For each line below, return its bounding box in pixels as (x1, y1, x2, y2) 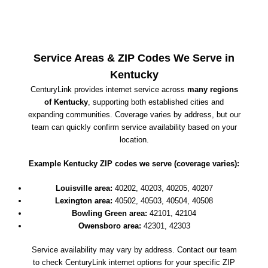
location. (119, 135, 149, 144)
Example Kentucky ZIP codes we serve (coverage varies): (29, 159, 239, 169)
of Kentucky (44, 97, 88, 106)
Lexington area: (55, 196, 112, 205)
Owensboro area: (78, 221, 141, 230)
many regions (187, 84, 238, 94)
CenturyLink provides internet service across (30, 84, 187, 94)
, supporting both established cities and (88, 97, 224, 106)
